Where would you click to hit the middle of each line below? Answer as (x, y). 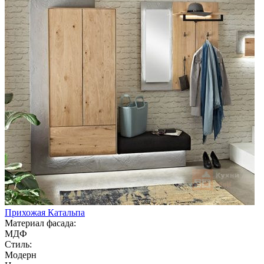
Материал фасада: (40, 223)
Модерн (21, 255)
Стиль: (18, 244)
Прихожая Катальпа (45, 212)
